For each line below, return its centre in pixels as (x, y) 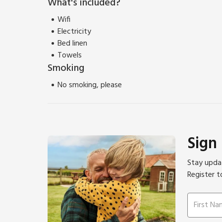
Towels (70, 55)
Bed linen (72, 43)
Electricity (74, 31)
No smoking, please (90, 85)
